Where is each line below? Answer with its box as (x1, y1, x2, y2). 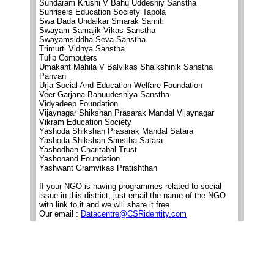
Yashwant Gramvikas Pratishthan (39, 163, 157, 172)
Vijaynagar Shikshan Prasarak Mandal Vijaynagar (39, 108, 214, 117)
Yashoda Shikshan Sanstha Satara (39, 136, 163, 145)
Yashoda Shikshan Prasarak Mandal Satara (39, 127, 193, 136)
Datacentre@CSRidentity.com (81, 209, 187, 218)
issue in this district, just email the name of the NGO (39, 191, 226, 200)
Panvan (39, 72, 66, 81)
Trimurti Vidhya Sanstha (39, 44, 125, 53)
